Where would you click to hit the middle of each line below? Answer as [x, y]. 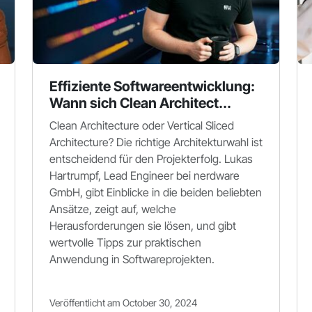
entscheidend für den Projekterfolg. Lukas [151, 159]
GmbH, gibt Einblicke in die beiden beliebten [156, 192]
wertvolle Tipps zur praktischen [125, 242]
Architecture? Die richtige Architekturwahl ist [156, 142]
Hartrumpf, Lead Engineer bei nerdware [145, 175]
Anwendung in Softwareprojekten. [132, 259]
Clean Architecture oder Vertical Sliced [142, 125]
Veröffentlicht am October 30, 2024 [123, 303]
